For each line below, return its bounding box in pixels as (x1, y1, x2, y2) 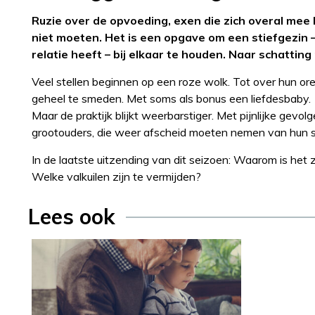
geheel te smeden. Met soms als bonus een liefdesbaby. (32, 91, 311, 105)
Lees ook (28, 202, 115, 230)
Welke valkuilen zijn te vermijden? (32, 169, 201, 184)
